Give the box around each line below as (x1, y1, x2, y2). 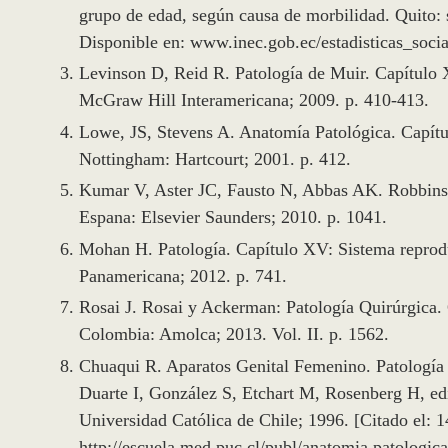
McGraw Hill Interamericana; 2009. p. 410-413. (79, 90, 429, 111)
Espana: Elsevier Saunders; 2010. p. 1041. (79, 207, 387, 228)
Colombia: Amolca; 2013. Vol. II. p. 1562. (79, 324, 389, 345)
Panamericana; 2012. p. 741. (79, 265, 287, 286)
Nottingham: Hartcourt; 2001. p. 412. (79, 148, 351, 169)
